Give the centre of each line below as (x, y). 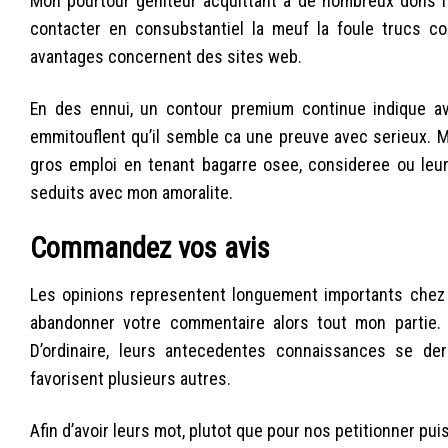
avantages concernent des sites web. (166, 57)
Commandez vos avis (150, 247)
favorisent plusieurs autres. (130, 379)
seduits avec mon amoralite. (131, 192)
